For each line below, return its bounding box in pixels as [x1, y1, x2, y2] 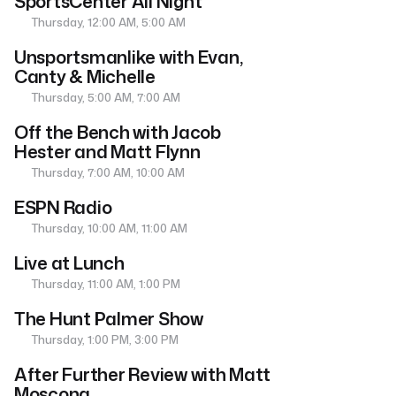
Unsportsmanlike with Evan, [14, 44, 243, 70]
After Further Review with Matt [14, 362, 271, 387]
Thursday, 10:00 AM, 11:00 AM [28, 220, 188, 237]
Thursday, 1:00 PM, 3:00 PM [28, 331, 179, 348]
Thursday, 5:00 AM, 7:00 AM [28, 89, 181, 106]
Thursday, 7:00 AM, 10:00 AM [28, 164, 186, 181]
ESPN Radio [14, 194, 112, 220]
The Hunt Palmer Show [14, 306, 203, 331]
